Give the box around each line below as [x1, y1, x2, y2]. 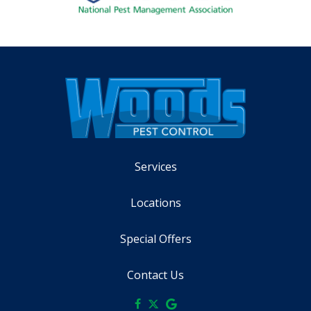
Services [134, 159, 177, 174]
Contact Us [127, 267, 184, 283]
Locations [130, 195, 181, 210]
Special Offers [119, 231, 192, 246]
